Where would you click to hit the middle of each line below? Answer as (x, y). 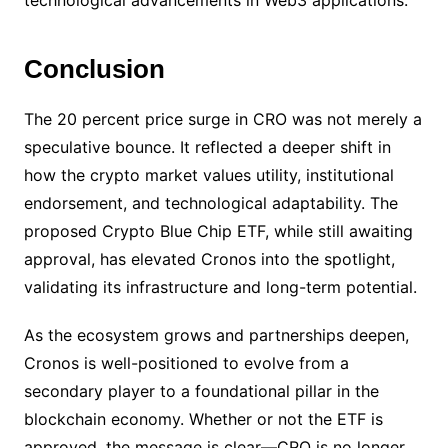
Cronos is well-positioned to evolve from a (186, 363)
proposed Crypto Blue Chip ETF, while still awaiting (218, 231)
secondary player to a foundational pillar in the (201, 391)
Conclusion (94, 69)
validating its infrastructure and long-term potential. (220, 287)
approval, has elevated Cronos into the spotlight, (209, 259)
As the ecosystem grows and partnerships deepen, (216, 335)
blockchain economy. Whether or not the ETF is (203, 419)
